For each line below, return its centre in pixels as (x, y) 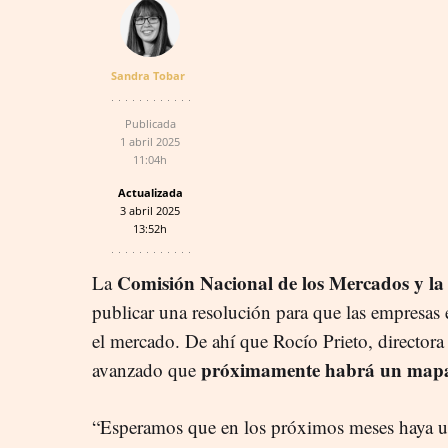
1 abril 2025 (150, 141)
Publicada (150, 123)
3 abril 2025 (150, 210)
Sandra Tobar (147, 75)
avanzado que (146, 369)
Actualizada (150, 192)
